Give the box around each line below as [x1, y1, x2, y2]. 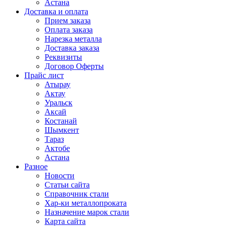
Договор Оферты [45, 61, 104, 70]
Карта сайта [45, 216, 86, 225]
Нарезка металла [45, 34, 102, 43]
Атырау [45, 80, 70, 89]
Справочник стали [45, 189, 109, 198]
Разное [24, 162, 48, 171]
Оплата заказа [45, 25, 93, 34]
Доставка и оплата [24, 7, 88, 16]
